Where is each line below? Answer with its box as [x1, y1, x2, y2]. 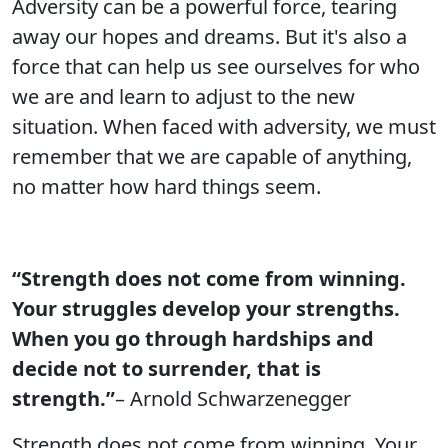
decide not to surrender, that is [12, 355, 321, 382]
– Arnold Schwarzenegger [115, 385, 351, 412]
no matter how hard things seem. [12, 173, 321, 200]
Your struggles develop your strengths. [12, 295, 400, 322]
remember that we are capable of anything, [12, 143, 412, 170]
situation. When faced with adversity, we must [12, 113, 436, 140]
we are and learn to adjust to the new [12, 83, 355, 110]
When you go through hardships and [12, 325, 374, 352]
